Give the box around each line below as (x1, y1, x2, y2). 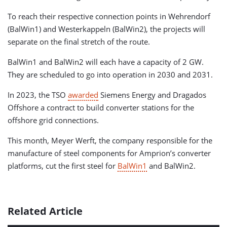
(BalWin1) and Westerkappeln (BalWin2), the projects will (8, 24, 205, 34)
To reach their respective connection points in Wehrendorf (8, 11, 210, 21)
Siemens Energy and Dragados (98, 90, 206, 100)
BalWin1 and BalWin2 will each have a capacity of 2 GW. (8, 57, 204, 67)
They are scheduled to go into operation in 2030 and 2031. (8, 69, 213, 80)
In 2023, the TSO (8, 90, 68, 100)
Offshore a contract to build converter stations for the (8, 102, 194, 112)
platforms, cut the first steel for (8, 161, 118, 171)
